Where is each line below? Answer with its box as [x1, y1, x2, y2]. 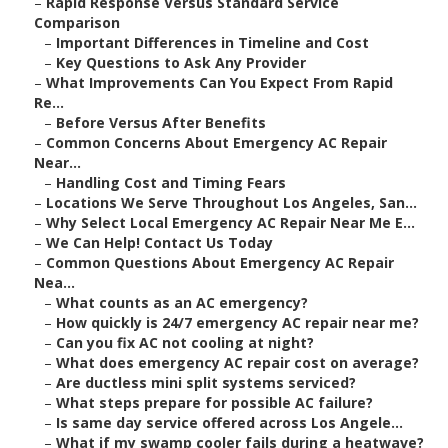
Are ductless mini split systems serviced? [56, 373, 356, 393]
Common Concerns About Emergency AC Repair [46, 133, 387, 153]
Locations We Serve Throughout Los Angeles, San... [46, 193, 417, 213]
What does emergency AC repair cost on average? [56, 353, 419, 373]
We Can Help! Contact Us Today [46, 233, 273, 253]
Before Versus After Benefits [56, 113, 266, 133]
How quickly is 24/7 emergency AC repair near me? [56, 313, 419, 333]
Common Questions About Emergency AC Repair [46, 253, 394, 273]
